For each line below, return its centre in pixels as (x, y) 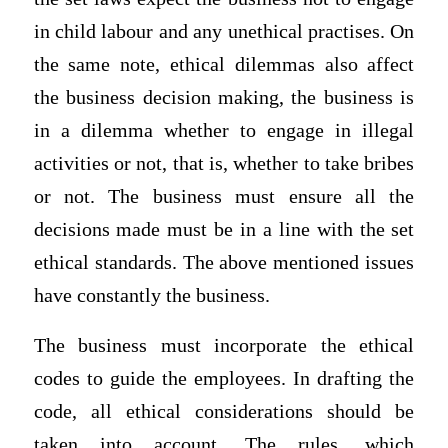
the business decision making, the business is (224, 98)
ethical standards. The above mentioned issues (224, 263)
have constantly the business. (151, 296)
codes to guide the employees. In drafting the (224, 378)
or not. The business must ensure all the (224, 197)
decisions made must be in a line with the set (224, 230)
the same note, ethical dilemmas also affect (224, 65)
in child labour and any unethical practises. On (224, 32)
